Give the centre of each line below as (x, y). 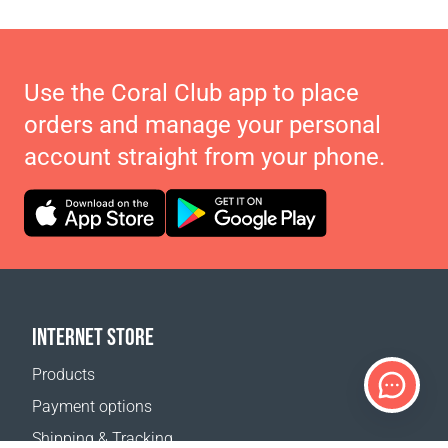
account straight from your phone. (204, 157)
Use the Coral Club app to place (191, 93)
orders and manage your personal (202, 125)
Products (63, 374)
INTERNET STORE (93, 336)
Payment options (92, 406)
